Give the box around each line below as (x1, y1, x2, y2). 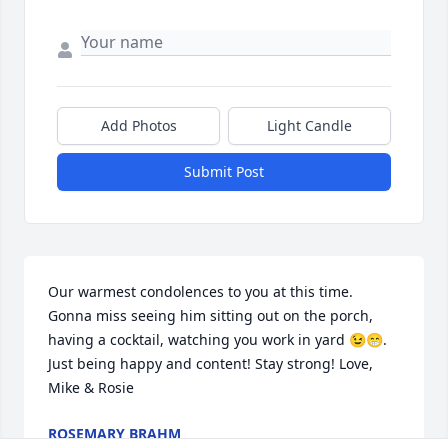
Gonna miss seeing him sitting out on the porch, (48, 306, 373, 326)
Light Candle (267, 116, 352, 136)
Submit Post (184, 162, 264, 182)
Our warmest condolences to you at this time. (48, 282, 353, 302)
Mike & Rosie (48, 378, 134, 398)
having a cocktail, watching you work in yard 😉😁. (48, 330, 387, 350)
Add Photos (100, 116, 177, 136)
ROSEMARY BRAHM (48, 424, 181, 444)
